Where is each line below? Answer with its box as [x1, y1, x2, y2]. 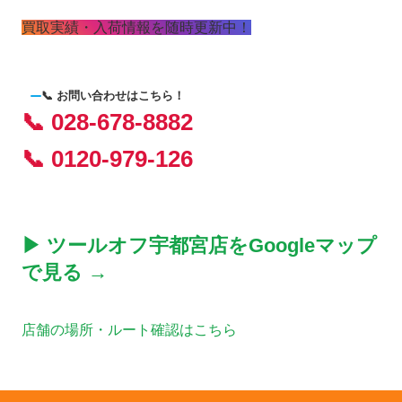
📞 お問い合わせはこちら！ [41, 88, 185, 102]
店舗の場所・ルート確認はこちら [22, 321, 237, 337]
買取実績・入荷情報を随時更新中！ [22, 19, 251, 35]
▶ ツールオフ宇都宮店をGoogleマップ [22, 233, 377, 257]
